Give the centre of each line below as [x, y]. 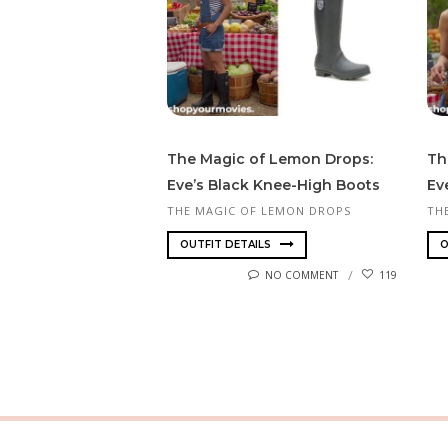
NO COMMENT [301, 274]
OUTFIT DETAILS [227, 244]
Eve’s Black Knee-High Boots [273, 185]
